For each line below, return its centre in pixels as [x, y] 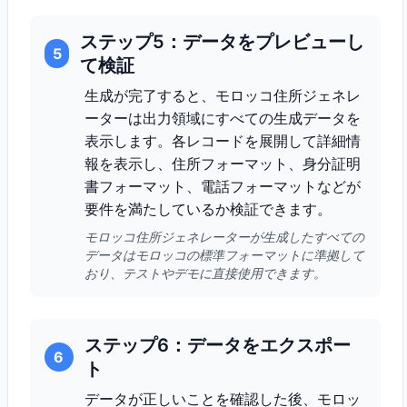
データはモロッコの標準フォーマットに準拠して [224, 255]
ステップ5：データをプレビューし [223, 42]
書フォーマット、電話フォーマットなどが [223, 186]
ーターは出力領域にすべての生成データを [223, 118]
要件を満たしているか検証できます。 [208, 209]
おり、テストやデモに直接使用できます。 [205, 273]
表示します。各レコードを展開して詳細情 [223, 141]
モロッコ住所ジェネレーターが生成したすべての [224, 237]
